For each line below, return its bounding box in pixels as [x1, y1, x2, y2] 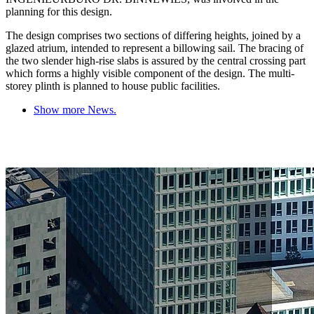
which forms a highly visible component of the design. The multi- [6, 67, 294, 79]
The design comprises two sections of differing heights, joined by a [6, 29, 301, 41]
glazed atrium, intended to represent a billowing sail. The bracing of [6, 41, 303, 54]
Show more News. [34, 103, 116, 116]
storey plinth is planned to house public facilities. [6, 79, 220, 92]
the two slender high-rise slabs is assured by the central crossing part [6, 54, 306, 67]
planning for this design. [6, 5, 112, 18]
